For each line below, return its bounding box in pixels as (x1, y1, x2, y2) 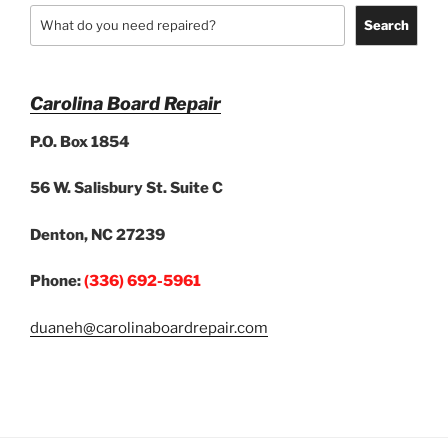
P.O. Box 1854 (30, 132, 130, 151)
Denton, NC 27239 (30, 225, 165, 244)
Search (363, 17, 409, 34)
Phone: (30, 272, 84, 291)
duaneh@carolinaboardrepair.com (30, 318, 268, 337)
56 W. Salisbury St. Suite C (30, 179, 223, 198)
